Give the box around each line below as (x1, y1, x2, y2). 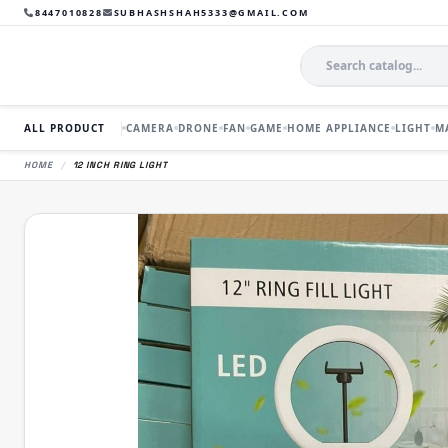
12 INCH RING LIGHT (72, 159, 168, 171)
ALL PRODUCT (24, 120, 105, 135)
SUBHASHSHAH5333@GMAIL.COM (113, 6, 309, 19)
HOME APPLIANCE (287, 120, 391, 135)
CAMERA (126, 120, 174, 135)
